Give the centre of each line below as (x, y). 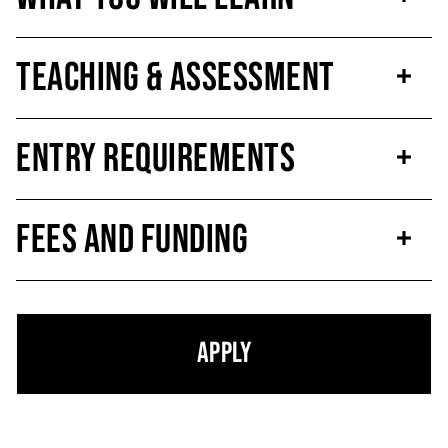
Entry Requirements (155, 159)
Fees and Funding (132, 240)
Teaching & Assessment (175, 78)
